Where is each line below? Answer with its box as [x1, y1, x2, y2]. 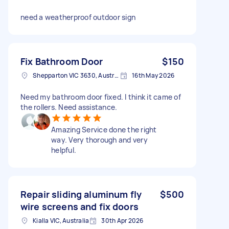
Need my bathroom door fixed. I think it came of [20, 91, 181, 102]
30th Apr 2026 [101, 216, 144, 225]
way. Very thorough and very [51, 134, 148, 145]
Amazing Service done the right [51, 124, 157, 134]
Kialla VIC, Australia [33, 216, 89, 225]
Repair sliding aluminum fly [20, 188, 142, 200]
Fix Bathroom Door [20, 55, 103, 67]
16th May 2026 [132, 71, 175, 80]
